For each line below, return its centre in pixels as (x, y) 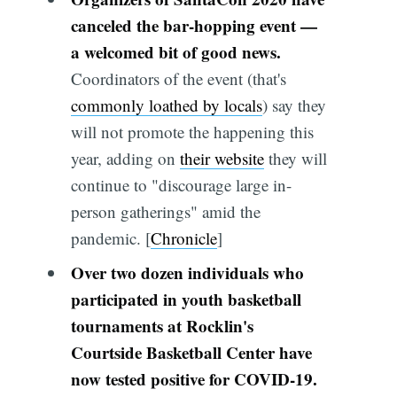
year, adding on (125, 158)
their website (222, 158)
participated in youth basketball (186, 300)
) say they (294, 105)
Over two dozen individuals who (187, 273)
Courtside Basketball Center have (191, 353)
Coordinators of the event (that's (178, 78)
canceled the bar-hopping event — (194, 25)
